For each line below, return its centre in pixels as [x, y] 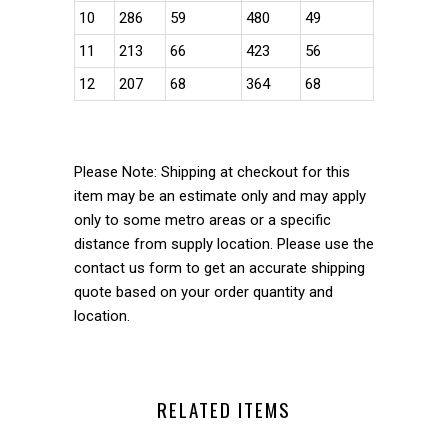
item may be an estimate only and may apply [220, 195]
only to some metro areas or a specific [202, 219]
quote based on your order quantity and [203, 291]
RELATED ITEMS [224, 408]
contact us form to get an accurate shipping [219, 267]
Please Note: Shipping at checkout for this [212, 171]
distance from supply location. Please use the [224, 243]
